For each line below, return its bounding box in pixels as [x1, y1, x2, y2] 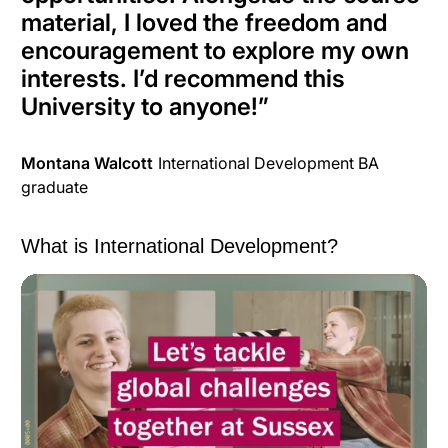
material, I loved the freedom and [21, 8, 387, 38]
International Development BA [157, 153, 379, 174]
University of [328, 292, 423, 313]
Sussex [21, 317, 74, 338]
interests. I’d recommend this [21, 64, 345, 94]
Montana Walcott [21, 153, 153, 174]
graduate [21, 177, 88, 198]
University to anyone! [21, 92, 258, 122]
